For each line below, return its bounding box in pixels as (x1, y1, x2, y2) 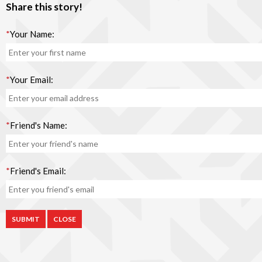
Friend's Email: (10, 165, 66, 176)
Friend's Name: (10, 119, 67, 130)
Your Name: (10, 28, 54, 39)
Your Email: (10, 74, 53, 85)
